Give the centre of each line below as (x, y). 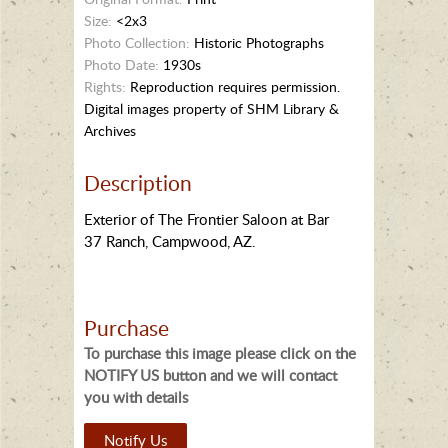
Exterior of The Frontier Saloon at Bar (206, 218)
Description (138, 182)
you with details (136, 396)
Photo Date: (121, 64)
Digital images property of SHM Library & (211, 108)
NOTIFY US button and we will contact (210, 374)
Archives (110, 130)
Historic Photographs (257, 42)
